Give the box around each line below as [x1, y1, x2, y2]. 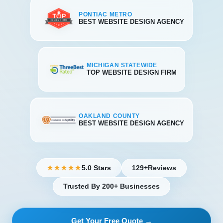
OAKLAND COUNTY [79, 113, 140, 119]
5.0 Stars [82, 164, 111, 172]
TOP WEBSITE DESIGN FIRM [86, 69, 177, 76]
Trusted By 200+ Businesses [63, 183, 160, 190]
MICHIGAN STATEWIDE [86, 62, 157, 68]
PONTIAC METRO [79, 11, 132, 17]
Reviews [148, 164, 176, 172]
